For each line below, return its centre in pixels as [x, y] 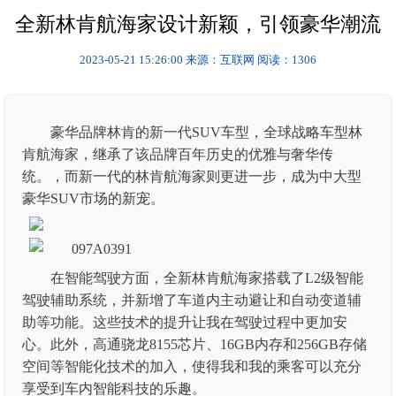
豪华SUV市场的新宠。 [94, 198]
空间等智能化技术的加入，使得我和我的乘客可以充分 [192, 366]
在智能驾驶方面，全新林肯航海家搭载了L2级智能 [207, 278]
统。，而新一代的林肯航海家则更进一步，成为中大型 [192, 176]
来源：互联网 [220, 60]
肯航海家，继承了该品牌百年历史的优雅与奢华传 [178, 154]
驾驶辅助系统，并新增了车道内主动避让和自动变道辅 [192, 300]
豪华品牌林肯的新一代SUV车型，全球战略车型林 [207, 132]
